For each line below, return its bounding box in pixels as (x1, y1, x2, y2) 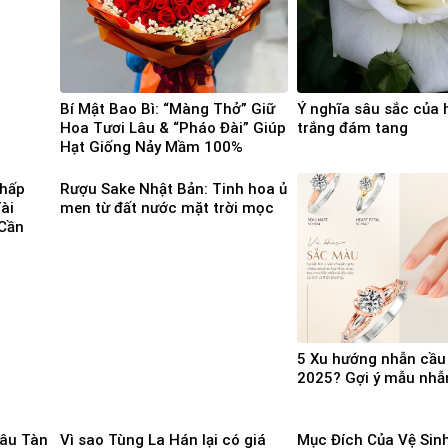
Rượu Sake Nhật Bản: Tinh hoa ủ (60, 180, 287, 199)
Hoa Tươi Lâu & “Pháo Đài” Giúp (60, 118, 286, 137)
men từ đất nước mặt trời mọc (60, 199, 274, 218)
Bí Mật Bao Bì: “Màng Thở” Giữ (60, 99, 275, 118)
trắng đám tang (297, 118, 408, 137)
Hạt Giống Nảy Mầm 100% (60, 137, 243, 156)
